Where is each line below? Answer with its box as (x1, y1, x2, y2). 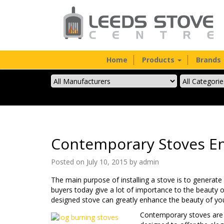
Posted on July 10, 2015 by (51, 157, 139, 166)
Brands (195, 55, 223, 64)
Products (141, 55, 176, 64)
